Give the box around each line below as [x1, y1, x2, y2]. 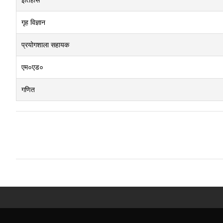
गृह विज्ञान [21, 17, 45, 27]
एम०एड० [21, 62, 43, 72]
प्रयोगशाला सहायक [21, 40, 69, 49]
